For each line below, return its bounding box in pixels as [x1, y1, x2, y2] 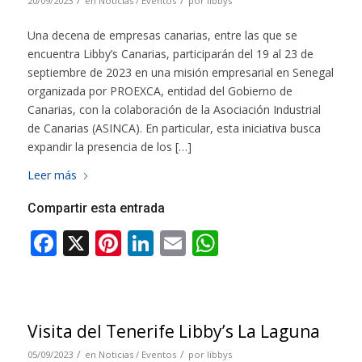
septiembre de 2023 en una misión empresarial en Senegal [27, 65, 334, 81]
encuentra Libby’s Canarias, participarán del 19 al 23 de [27, 46, 314, 62]
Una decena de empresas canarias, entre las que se [27, 27, 297, 44]
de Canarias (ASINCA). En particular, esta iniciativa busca [27, 120, 321, 137]
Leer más [27, 166, 77, 183]
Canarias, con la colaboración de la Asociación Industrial [27, 102, 321, 118]
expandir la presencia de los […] [27, 139, 192, 155]
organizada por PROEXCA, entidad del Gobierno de [27, 83, 293, 99]
